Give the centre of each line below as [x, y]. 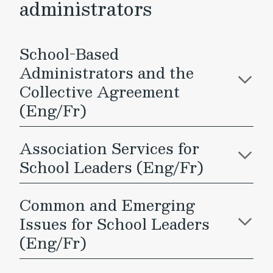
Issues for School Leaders [115, 224]
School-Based [69, 54]
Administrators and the [107, 73]
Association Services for [109, 148]
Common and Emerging [107, 205]
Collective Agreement [100, 91]
